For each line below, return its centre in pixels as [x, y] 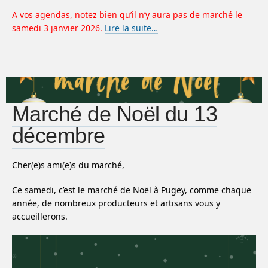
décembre [59, 135]
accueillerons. [40, 216]
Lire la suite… [131, 28]
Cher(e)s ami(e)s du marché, [68, 165]
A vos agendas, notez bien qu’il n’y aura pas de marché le [127, 15]
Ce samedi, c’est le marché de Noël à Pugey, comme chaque [132, 190]
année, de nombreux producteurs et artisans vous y [116, 203]
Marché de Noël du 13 [115, 114]
